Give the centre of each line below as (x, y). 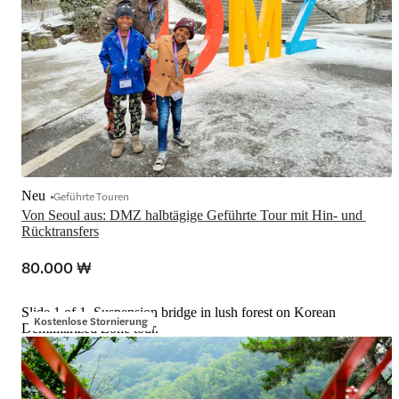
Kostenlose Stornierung (91, 321)
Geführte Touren (91, 196)
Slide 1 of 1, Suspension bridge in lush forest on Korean (179, 313)
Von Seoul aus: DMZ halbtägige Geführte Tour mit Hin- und (192, 216)
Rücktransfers (60, 232)
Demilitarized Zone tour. (90, 329)
